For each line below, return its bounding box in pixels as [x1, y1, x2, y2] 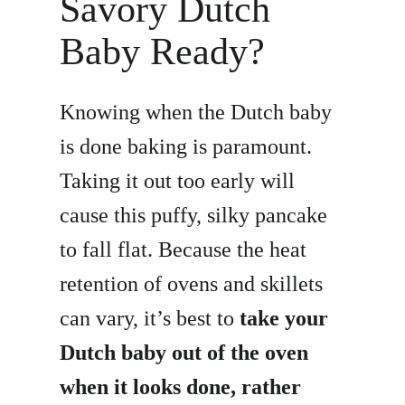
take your [240, 306, 329, 331]
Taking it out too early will [60, 169, 296, 193]
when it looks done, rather [60, 375, 302, 400]
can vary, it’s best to [60, 306, 240, 331]
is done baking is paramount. [60, 135, 313, 159]
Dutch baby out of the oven [60, 341, 309, 365]
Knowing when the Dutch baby [60, 100, 333, 125]
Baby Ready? [60, 31, 266, 73]
